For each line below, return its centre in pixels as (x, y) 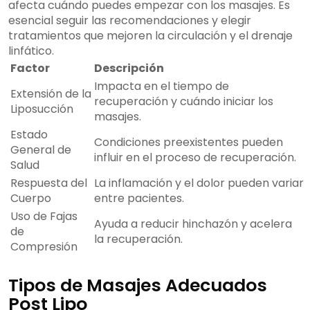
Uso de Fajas (44, 217)
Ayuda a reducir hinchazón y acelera (193, 224)
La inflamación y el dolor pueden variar (199, 183)
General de (41, 150)
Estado (29, 135)
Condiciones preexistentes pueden (189, 143)
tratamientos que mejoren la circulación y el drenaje (151, 36)
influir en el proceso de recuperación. (195, 158)
